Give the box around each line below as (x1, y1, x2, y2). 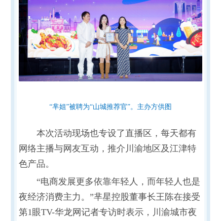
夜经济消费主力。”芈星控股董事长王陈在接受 (18, 191, 200, 202)
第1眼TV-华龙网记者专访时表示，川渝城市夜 (18, 207, 197, 217)
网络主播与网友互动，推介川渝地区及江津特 (18, 143, 196, 153)
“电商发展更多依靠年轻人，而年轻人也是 (36, 176, 200, 186)
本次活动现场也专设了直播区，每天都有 (36, 128, 196, 138)
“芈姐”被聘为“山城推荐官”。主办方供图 (49, 103, 172, 110)
